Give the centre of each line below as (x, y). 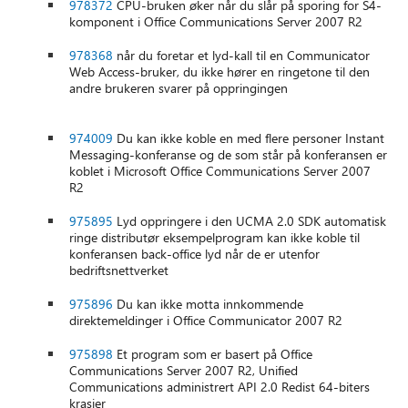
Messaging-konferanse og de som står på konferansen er (229, 155)
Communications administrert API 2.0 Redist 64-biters (220, 387)
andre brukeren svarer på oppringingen (179, 88)
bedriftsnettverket (119, 270)
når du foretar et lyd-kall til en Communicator (242, 56)
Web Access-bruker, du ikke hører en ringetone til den (220, 72)
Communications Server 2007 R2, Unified (184, 371)
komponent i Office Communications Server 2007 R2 (216, 22)
